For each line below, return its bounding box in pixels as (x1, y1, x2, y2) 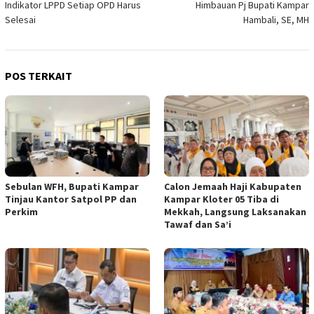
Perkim (5, 205, 38, 219)
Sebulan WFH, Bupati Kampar (5, 180, 139, 193)
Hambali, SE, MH (243, 13, 309, 27)
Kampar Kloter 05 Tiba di (164, 193, 279, 206)
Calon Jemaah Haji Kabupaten (164, 180, 301, 193)
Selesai (5, 13, 36, 27)
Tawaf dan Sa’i (164, 218, 231, 231)
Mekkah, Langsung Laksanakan (164, 205, 306, 219)
